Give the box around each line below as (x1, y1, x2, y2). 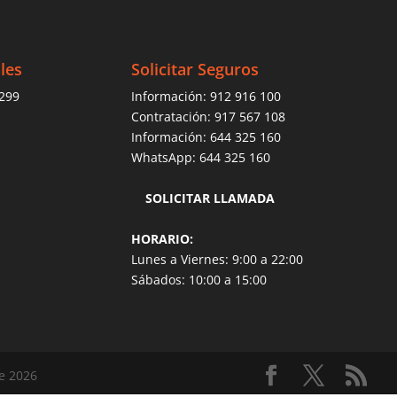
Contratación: (130, 107, 214, 125)
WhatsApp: (130, 148, 199, 166)
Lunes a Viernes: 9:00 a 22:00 (130, 250, 303, 268)
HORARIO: (130, 230, 193, 247)
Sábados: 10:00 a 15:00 (130, 270, 267, 288)
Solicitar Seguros (130, 58, 259, 80)
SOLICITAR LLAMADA (144, 189, 275, 206)
